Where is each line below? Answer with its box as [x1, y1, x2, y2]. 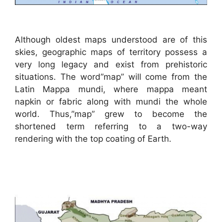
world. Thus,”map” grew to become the [15, 109, 207, 119]
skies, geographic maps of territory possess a [15, 47, 207, 57]
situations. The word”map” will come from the [15, 71, 207, 82]
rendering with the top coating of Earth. [15, 133, 171, 144]
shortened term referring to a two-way [15, 121, 207, 131]
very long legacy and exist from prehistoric [15, 59, 207, 69]
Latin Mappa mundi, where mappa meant [15, 84, 207, 94]
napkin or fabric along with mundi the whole [15, 96, 207, 107]
